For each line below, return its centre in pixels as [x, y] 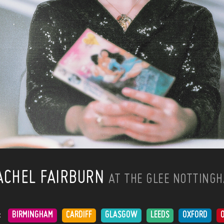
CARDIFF [79, 215]
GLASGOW [121, 215]
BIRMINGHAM [32, 215]
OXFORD [195, 215]
